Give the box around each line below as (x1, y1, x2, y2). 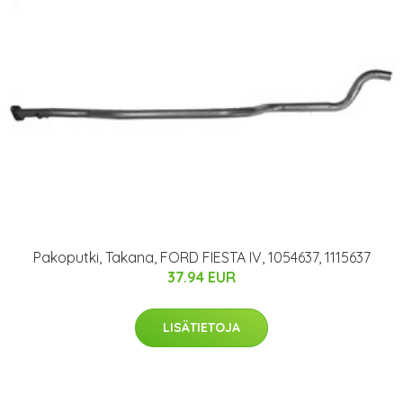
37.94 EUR (167, 267, 236, 286)
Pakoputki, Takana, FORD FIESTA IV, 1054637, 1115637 (32, 247, 371, 266)
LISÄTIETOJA (163, 318, 240, 336)
